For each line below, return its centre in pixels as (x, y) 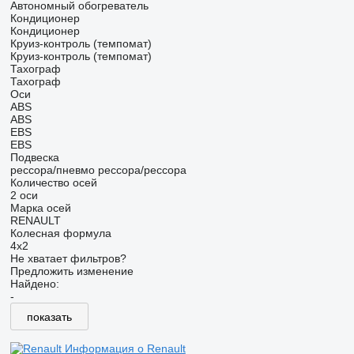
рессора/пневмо (52, 170)
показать (49, 316)
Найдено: (34, 284)
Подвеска (34, 157)
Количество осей (53, 183)
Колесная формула (60, 233)
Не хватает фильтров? (68, 258)
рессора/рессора (142, 170)
